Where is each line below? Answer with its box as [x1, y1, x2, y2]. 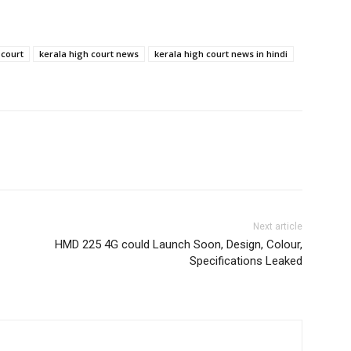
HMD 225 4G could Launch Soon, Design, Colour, [54, 237, 302, 252]
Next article [252, 221, 302, 233]
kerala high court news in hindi [154, 48, 288, 60]
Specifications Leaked [189, 254, 302, 269]
